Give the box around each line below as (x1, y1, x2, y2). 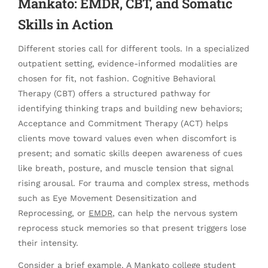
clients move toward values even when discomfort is (18, 133, 236, 144)
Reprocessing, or (18, 208, 89, 218)
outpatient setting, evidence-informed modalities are (18, 59, 237, 69)
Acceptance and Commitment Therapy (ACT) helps (18, 118, 228, 129)
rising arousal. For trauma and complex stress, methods (18, 178, 249, 188)
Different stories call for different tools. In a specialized (18, 44, 249, 54)
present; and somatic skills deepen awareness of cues (18, 148, 242, 159)
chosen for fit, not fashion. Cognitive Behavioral (18, 74, 215, 84)
